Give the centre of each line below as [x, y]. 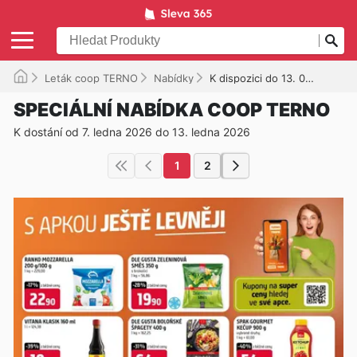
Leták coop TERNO [91, 78]
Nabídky [174, 78]
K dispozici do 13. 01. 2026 [257, 78]
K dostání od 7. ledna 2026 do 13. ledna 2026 [132, 131]
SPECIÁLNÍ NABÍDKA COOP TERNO [172, 110]
